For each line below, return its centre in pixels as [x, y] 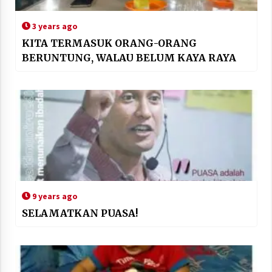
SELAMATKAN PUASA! [80, 213]
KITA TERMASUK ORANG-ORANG [109, 43]
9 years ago [54, 196]
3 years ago [54, 26]
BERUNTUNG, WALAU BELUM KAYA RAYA [129, 57]
